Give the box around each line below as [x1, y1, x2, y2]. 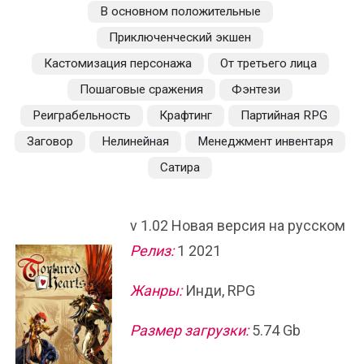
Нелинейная [102, 134, 169, 149]
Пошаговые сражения [80, 82, 203, 97]
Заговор [27, 134, 73, 149]
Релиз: [130, 242, 174, 259]
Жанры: [130, 282, 182, 299]
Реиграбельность [32, 108, 131, 123]
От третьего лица [219, 56, 317, 71]
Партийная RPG [240, 108, 327, 123]
